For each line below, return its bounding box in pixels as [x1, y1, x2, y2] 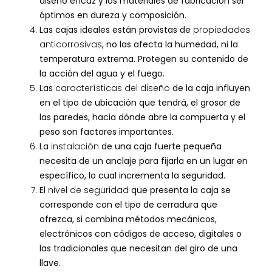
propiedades [192, 24, 250, 36]
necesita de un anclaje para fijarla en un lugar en [39, 155, 248, 168]
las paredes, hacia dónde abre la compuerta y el [39, 111, 245, 124]
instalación [50, 140, 99, 153]
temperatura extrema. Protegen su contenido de [39, 53, 248, 66]
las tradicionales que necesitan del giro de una [39, 242, 237, 255]
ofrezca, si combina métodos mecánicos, [39, 213, 217, 226]
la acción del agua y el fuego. [39, 67, 165, 80]
